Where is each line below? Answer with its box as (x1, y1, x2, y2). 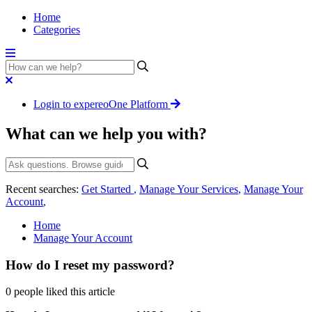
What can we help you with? (6, 124, 207, 143)
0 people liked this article (6, 286, 115, 298)
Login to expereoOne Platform (33, 98, 168, 110)
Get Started (81, 182, 134, 195)
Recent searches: (6, 182, 81, 195)
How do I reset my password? (6, 257, 175, 272)
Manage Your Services (139, 182, 238, 195)
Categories (33, 24, 80, 36)
